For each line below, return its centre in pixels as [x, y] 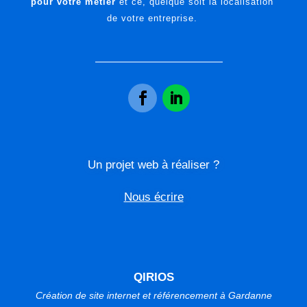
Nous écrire [153, 197]
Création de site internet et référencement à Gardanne [153, 295]
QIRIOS [153, 277]
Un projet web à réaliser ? [153, 164]
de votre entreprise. [152, 18]
